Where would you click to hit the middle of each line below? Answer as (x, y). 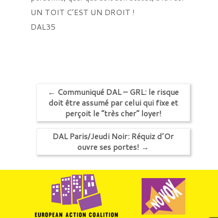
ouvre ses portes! (109, 147)
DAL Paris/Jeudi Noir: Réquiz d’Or (113, 136)
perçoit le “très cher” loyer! (113, 113)
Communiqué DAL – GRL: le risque (117, 91)
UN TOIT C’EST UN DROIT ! (82, 12)
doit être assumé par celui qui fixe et (113, 102)
